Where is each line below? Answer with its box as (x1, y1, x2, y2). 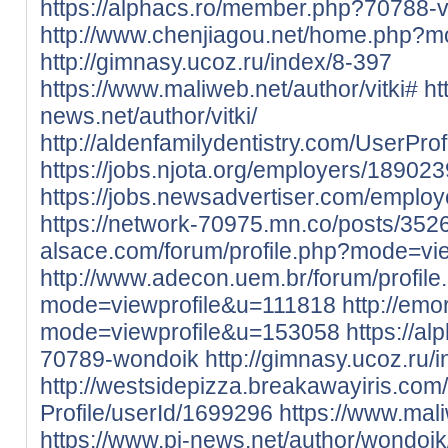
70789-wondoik (40, 345, 199, 372)
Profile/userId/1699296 (40, 399, 273, 426)
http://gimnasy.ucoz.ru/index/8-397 (40, 48, 392, 75)
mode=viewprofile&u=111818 (40, 291, 336, 318)
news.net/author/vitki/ (40, 102, 257, 129)
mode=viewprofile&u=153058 (40, 318, 340, 345)
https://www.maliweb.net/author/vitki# (40, 75, 418, 102)
